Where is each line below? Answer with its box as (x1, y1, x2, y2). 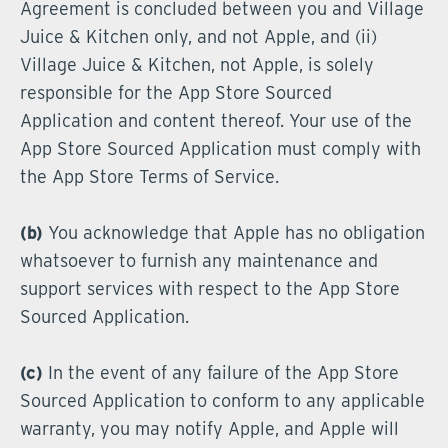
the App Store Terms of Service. (20, 166, 279, 187)
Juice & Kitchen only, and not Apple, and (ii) (20, 26, 377, 47)
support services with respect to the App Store (20, 278, 400, 299)
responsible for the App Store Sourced (20, 82, 332, 103)
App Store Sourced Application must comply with (20, 138, 421, 159)
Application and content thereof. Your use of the (20, 110, 412, 131)
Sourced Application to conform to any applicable (20, 390, 425, 411)
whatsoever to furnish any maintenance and (20, 250, 378, 271)
